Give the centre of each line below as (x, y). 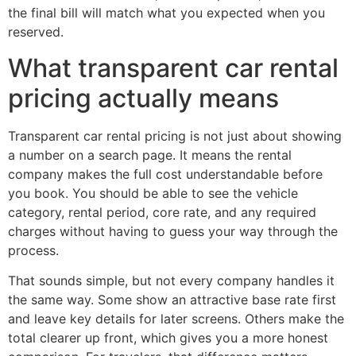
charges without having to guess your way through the (173, 231)
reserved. (36, 32)
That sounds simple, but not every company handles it (171, 281)
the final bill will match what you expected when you (166, 13)
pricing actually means (143, 98)
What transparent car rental (173, 68)
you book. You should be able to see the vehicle (153, 193)
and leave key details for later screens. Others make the (176, 319)
